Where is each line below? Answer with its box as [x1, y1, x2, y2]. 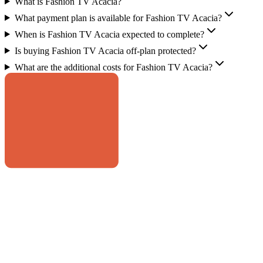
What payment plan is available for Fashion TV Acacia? [14, 12, 222, 23]
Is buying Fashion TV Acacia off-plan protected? [14, 45, 196, 56]
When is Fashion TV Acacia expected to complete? [14, 29, 204, 39]
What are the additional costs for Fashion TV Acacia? [14, 62, 213, 72]
